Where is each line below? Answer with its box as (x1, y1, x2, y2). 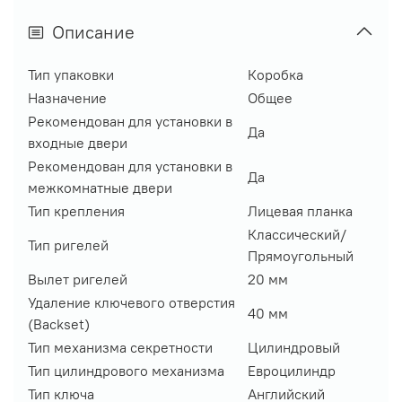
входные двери (28, 133, 127, 152)
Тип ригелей (28, 235, 109, 254)
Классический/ (248, 224, 346, 243)
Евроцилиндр (248, 361, 336, 380)
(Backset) (28, 314, 90, 333)
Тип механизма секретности (28, 337, 213, 356)
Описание (52, 20, 135, 43)
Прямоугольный (248, 246, 354, 265)
